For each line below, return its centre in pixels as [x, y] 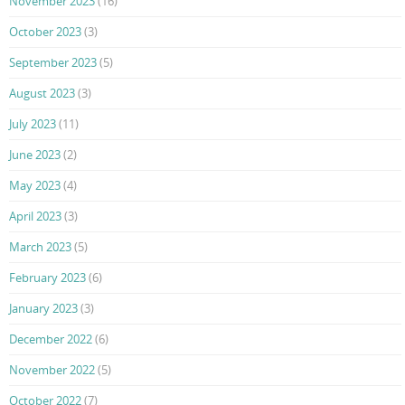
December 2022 [51, 339]
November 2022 [52, 370]
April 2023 [35, 217]
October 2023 [45, 32]
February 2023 [47, 278]
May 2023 [35, 186]
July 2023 [33, 124]
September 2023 [53, 63]
